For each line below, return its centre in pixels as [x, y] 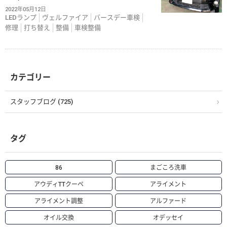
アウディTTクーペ [59, 184]
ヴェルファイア [65, 17]
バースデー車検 [117, 17]
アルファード [168, 201]
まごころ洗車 [168, 168]
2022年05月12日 [26, 9]
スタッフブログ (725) [42, 102]
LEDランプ [21, 17]
